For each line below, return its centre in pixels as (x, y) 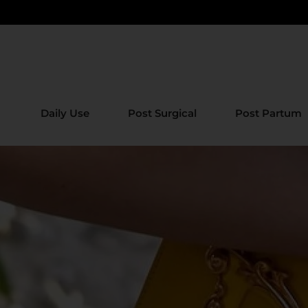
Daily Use (65, 113)
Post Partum (268, 113)
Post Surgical (162, 113)
